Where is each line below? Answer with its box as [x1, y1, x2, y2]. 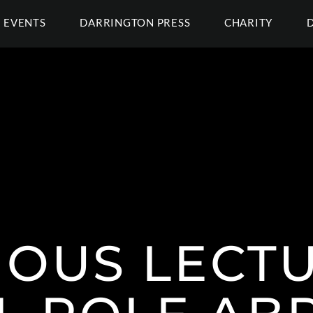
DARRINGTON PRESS [80, 16, 191, 29]
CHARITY [224, 16, 273, 29]
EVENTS [3, 16, 46, 29]
